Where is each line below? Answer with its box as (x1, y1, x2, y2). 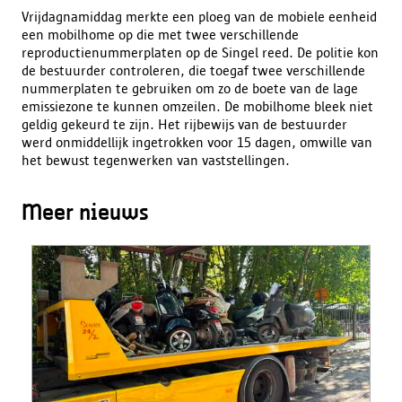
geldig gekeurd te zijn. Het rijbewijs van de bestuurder (22, 117, 347, 132)
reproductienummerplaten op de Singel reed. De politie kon (22, 45, 379, 60)
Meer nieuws (22, 203, 149, 223)
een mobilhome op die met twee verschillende (22, 27, 299, 42)
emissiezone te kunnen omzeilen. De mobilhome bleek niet (22, 99, 373, 114)
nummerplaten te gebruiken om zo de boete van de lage (22, 81, 358, 96)
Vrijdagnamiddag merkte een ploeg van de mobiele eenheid (22, 9, 377, 24)
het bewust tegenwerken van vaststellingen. (22, 153, 290, 168)
